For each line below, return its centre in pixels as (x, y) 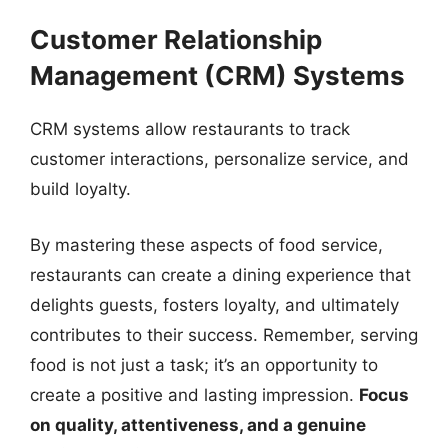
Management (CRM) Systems (217, 75)
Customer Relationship (176, 39)
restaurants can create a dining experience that (220, 274)
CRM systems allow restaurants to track (190, 129)
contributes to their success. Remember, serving (224, 334)
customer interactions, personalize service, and (219, 159)
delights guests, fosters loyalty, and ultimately (214, 304)
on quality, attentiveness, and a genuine (198, 424)
